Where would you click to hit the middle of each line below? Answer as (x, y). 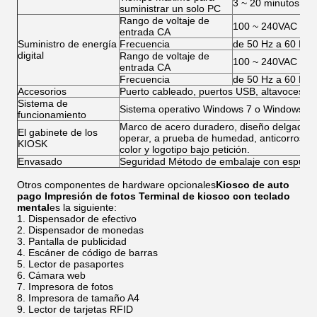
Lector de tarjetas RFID (81, 309)
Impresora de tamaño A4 (84, 298)
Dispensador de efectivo (82, 219)
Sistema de (43, 103)
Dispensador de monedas (86, 230)
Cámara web (57, 275)
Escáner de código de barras (93, 253)
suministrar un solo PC (170, 8)
